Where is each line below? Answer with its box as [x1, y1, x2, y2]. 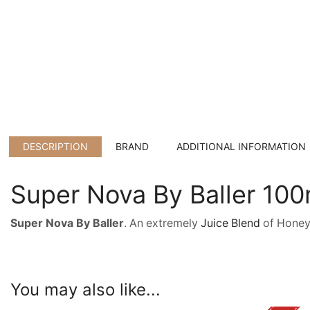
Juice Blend [201, 216, 260, 230]
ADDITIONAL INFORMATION [176, 140, 306, 152]
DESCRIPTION [23, 140, 88, 152]
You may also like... [10, 279, 161, 300]
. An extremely [124, 216, 201, 230]
